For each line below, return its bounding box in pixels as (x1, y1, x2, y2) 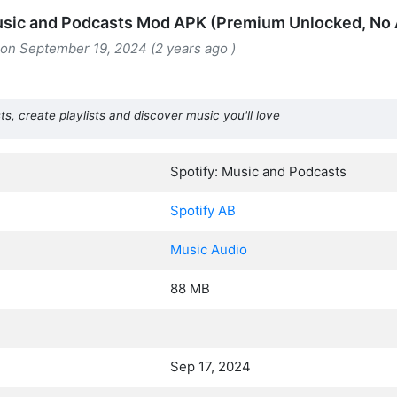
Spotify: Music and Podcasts (170, 163, 346, 180)
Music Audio (170, 241, 247, 258)
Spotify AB (170, 202, 236, 219)
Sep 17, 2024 (170, 358, 251, 375)
